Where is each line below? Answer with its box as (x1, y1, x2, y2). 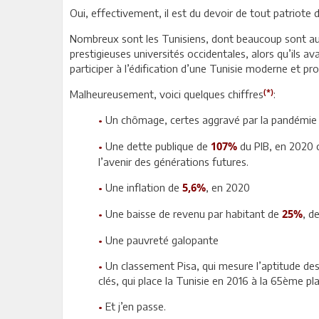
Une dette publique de (105, 140, 211, 153)
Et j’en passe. (105, 300, 166, 313)
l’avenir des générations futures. (98, 155, 249, 169)
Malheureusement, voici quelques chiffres (70, 88, 263, 101)
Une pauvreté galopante (105, 234, 219, 247)
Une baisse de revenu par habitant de (105, 207, 282, 221)
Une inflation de (105, 181, 182, 194)
